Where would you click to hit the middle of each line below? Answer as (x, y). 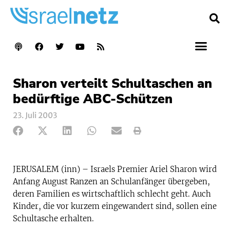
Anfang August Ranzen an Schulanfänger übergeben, (111, 181)
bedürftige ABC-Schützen (93, 99)
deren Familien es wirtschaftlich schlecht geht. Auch (112, 194)
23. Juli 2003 (35, 115)
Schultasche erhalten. (53, 218)
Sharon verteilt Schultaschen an (112, 83)
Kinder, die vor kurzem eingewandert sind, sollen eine (115, 206)
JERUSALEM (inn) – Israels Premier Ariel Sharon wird (115, 169)
